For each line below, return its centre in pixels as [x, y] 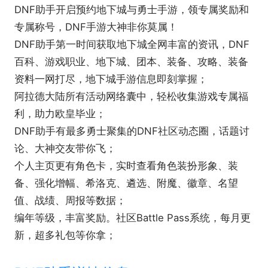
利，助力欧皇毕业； [60, 114]
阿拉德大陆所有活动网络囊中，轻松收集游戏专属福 [131, 97]
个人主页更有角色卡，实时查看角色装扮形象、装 [126, 166]
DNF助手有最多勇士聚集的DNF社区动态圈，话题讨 [132, 131]
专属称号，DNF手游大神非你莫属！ [96, 27]
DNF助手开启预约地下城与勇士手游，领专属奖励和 [131, 10]
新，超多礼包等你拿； [65, 235]
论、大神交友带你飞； [65, 149]
